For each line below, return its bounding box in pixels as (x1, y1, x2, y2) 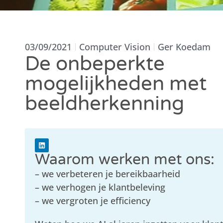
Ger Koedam (158, 41, 211, 53)
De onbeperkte (25, 52, 165, 76)
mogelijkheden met (25, 72, 207, 96)
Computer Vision (79, 41, 151, 53)
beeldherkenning (25, 92, 185, 115)
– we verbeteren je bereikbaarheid (35, 168, 181, 180)
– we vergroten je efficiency (35, 195, 151, 207)
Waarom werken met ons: (35, 150, 215, 169)
